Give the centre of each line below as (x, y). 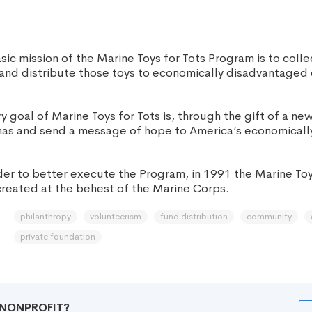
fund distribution (194, 216)
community (269, 216)
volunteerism (116, 216)
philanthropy (46, 216)
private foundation (58, 236)
